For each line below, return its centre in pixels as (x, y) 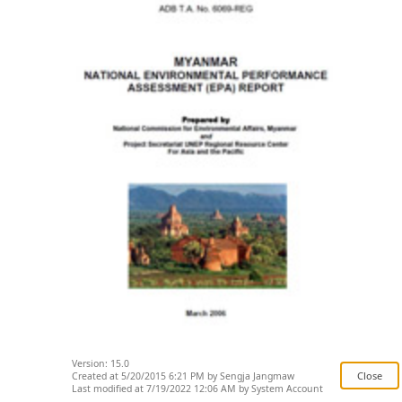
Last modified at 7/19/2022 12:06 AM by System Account (197, 389)
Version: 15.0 (100, 363)
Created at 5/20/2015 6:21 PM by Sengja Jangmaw (183, 376)
